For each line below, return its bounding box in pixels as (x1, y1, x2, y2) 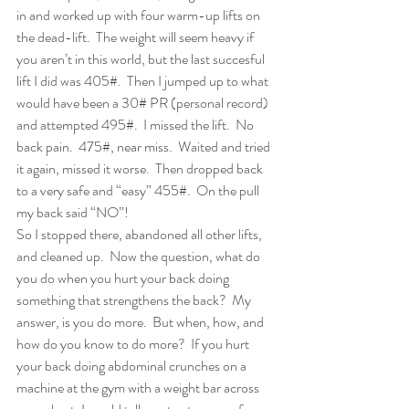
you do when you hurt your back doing (16, 267, 232, 288)
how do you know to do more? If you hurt (16, 333, 252, 354)
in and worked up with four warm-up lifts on (16, 5, 263, 26)
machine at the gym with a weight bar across (16, 377, 262, 398)
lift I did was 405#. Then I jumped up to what (16, 70, 271, 91)
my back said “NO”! (16, 202, 129, 223)
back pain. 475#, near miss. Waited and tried (16, 136, 273, 157)
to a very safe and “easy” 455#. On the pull (16, 180, 262, 201)
